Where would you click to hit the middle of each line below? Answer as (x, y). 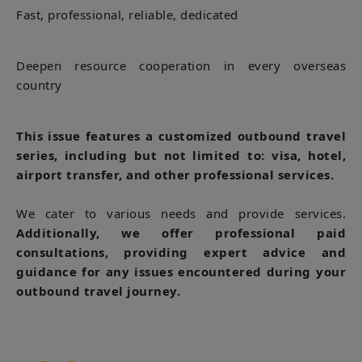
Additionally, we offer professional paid (181, 232)
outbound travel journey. (98, 290)
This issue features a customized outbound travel (181, 135)
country (39, 84)
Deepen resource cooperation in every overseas (181, 65)
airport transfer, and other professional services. (175, 174)
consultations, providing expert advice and (181, 252)
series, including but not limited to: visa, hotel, (181, 155)
